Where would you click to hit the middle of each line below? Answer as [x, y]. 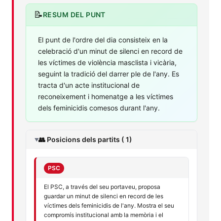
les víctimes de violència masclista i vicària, [107, 62]
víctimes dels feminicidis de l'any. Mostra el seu [109, 205]
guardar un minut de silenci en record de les [104, 196]
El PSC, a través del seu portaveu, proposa [102, 186]
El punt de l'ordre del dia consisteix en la [103, 39]
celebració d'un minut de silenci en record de [110, 51]
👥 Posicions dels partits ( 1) [85, 139]
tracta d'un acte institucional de [89, 85]
